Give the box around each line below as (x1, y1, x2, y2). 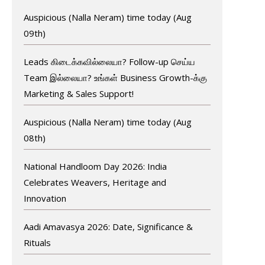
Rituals (23, 236, 51, 248)
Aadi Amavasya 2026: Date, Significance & (23, 220, 193, 232)
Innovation (23, 192, 66, 204)
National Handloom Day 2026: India (23, 160, 167, 172)
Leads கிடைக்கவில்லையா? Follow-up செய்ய (23, 55, 195, 67)
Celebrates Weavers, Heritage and (23, 176, 166, 188)
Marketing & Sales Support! (23, 87, 134, 99)
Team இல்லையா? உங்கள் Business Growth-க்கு (23, 71, 207, 83)
